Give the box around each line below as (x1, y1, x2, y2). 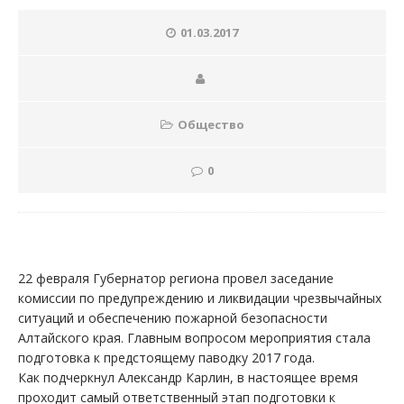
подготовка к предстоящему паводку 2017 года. (18, 349, 315, 367)
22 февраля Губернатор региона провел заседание (18, 270, 334, 288)
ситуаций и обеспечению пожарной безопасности (18, 309, 327, 327)
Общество (177, 116, 244, 133)
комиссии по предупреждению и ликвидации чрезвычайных (18, 289, 381, 308)
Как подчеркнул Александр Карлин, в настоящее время (18, 369, 358, 387)
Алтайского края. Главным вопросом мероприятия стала (18, 329, 371, 347)
